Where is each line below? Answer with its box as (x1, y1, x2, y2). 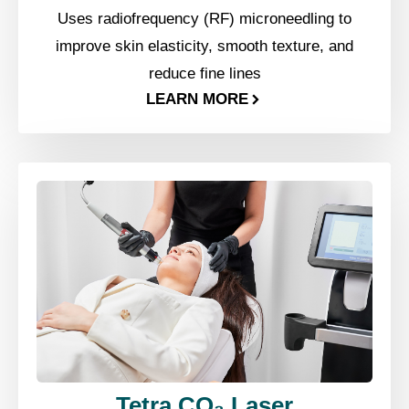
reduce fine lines (148, 64, 261, 82)
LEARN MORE (146, 90, 249, 109)
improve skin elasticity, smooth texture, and (56, 37, 353, 55)
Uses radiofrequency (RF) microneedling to (58, 9, 351, 27)
